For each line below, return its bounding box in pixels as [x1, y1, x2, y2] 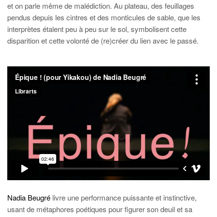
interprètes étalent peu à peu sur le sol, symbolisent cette [7, 24, 186, 34]
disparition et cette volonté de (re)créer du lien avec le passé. [7, 35, 199, 46]
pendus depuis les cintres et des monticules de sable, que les [7, 12, 201, 22]
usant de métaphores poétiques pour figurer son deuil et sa [7, 204, 192, 215]
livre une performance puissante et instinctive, [50, 192, 197, 203]
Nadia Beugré [7, 192, 50, 203]
